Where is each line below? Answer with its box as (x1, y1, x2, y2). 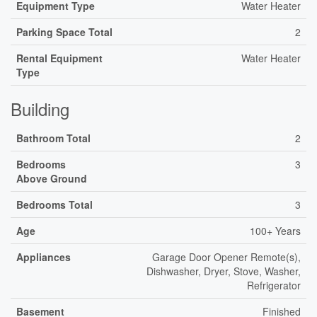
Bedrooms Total (16, 197, 93, 212)
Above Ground (16, 171, 87, 185)
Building (11, 96, 69, 121)
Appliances (16, 250, 71, 264)
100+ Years (250, 224, 301, 238)
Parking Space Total (16, 25, 113, 39)
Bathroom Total (16, 131, 91, 145)
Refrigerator (247, 278, 301, 292)
